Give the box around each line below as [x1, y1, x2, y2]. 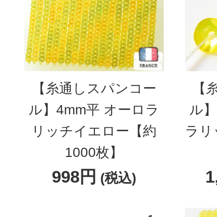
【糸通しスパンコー [31, 81, 156, 96]
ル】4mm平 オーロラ [29, 102, 160, 117]
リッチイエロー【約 [31, 124, 157, 139]
